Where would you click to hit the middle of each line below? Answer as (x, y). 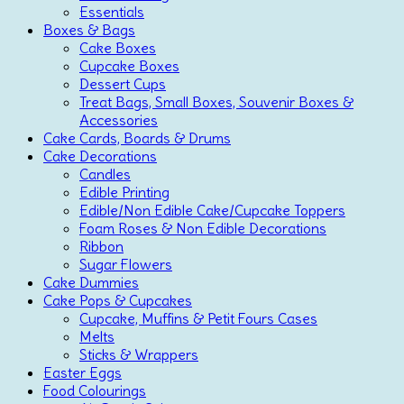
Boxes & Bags (89, 29)
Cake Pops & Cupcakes (118, 300)
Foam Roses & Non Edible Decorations (203, 228)
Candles (105, 174)
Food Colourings (95, 390)
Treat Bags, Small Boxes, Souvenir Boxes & (216, 101)
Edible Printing (124, 192)
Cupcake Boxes (129, 65)
